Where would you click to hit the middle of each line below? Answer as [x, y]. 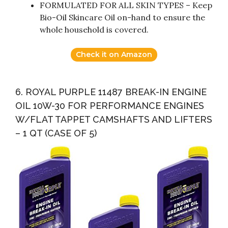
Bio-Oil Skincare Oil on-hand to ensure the [122, 18]
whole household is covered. [94, 30]
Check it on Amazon [114, 55]
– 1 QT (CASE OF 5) [56, 133]
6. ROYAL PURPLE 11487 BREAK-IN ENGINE [111, 92]
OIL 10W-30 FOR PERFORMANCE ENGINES [110, 106]
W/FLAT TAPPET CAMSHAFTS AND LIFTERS [114, 120]
